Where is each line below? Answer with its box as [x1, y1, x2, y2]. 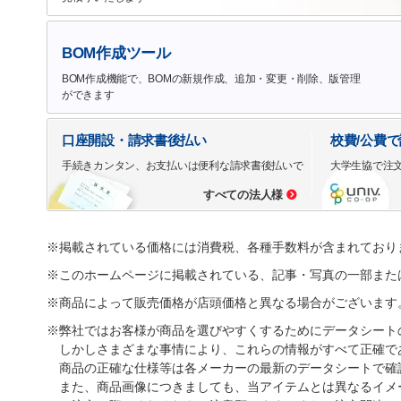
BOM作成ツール [62, 44, 171, 62]
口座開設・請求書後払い [62, 132, 207, 148]
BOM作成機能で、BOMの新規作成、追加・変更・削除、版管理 [62, 72, 361, 85]
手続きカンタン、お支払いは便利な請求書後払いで [62, 158, 303, 172]
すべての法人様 [202, 188, 283, 201]
